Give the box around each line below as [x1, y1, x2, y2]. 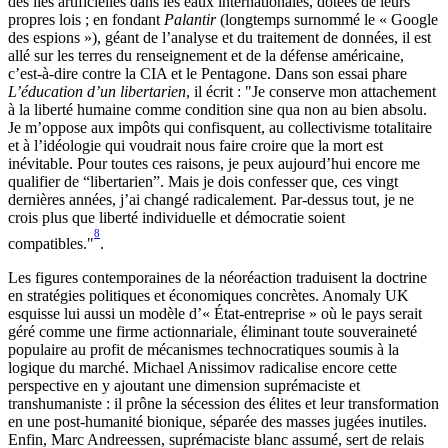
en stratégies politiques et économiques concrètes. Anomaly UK [8, 286, 409, 304]
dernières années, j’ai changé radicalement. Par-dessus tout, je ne [8, 190, 414, 208]
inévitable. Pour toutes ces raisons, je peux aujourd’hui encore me [8, 154, 420, 172]
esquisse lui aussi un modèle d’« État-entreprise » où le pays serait [8, 304, 422, 322]
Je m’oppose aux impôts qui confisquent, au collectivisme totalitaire [8, 118, 432, 136]
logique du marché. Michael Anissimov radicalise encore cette [8, 358, 397, 376]
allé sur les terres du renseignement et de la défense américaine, [8, 46, 404, 64]
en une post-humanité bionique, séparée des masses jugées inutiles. [8, 412, 427, 430]
